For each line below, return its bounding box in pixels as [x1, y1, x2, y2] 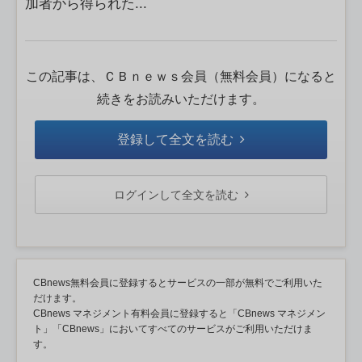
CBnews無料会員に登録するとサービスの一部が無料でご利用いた [33, 277, 322, 288]
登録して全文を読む [117, 133, 234, 146]
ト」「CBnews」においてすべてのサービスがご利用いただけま [33, 323, 313, 335]
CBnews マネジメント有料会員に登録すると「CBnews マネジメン [33, 308, 326, 319]
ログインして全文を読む [113, 188, 238, 201]
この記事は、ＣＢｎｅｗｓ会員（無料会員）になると [26, 69, 336, 83]
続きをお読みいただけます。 [97, 92, 265, 106]
